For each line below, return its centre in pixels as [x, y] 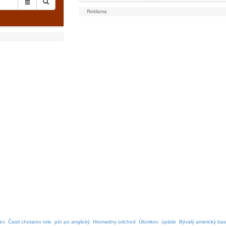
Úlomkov [149, 222]
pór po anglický [72, 222]
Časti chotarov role [30, 222]
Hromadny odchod [114, 222]
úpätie [169, 222]
